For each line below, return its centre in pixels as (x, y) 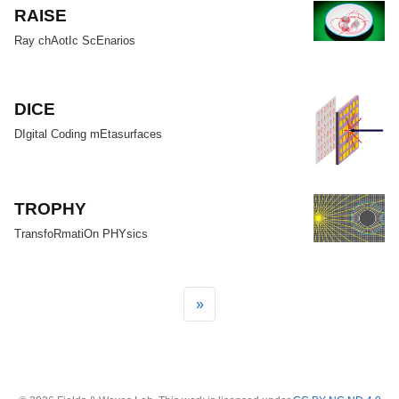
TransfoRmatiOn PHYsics (81, 234)
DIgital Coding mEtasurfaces (89, 134)
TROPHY (51, 209)
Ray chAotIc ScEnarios (75, 41)
